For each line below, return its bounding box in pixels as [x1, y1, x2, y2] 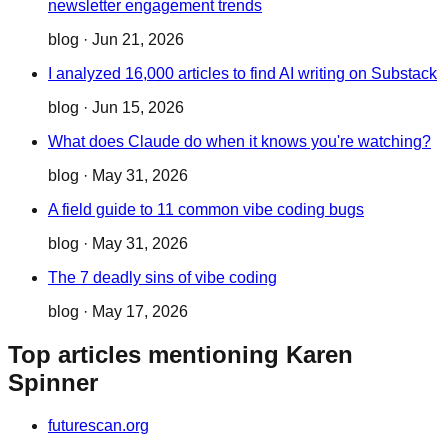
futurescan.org [48, 417, 149, 435]
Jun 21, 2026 [92, 31, 184, 49]
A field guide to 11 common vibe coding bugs [48, 201, 364, 219]
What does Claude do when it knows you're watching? [48, 133, 431, 151]
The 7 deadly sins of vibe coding [48, 269, 277, 287]
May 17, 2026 [92, 303, 188, 321]
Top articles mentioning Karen [8, 341, 353, 369]
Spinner [8, 369, 98, 397]
